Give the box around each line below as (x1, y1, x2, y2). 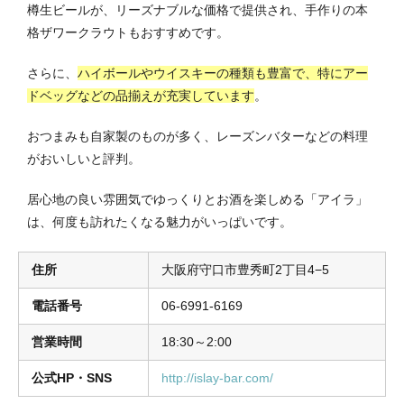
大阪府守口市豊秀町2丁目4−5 (161, 262, 329, 278)
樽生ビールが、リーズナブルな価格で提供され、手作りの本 (27, 3, 368, 18)
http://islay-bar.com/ (161, 371, 273, 386)
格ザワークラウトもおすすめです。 (27, 25, 229, 41)
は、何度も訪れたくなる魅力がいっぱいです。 (27, 215, 292, 230)
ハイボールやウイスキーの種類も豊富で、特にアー (78, 66, 368, 81)
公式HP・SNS (32, 371, 112, 386)
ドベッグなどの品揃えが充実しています (27, 88, 254, 104)
